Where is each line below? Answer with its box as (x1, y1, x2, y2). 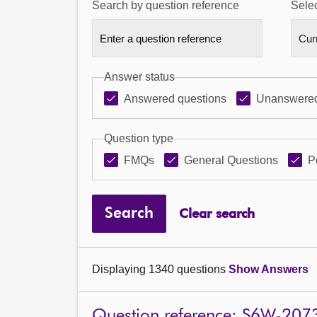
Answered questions (124, 93, 226, 105)
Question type (104, 132, 173, 144)
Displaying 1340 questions (92, 263, 229, 275)
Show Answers (229, 263, 309, 275)
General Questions (184, 154, 278, 166)
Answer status (104, 71, 175, 83)
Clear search (178, 207, 255, 221)
